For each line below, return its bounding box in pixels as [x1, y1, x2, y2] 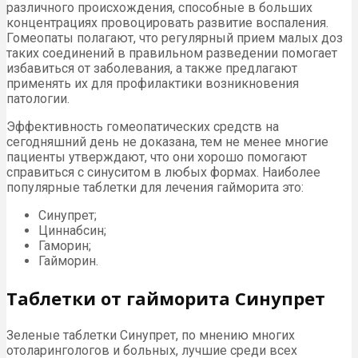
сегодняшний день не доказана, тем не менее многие [6, 133, 328, 149]
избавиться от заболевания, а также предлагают [6, 60, 297, 76]
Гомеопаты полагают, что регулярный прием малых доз [6, 30, 343, 46]
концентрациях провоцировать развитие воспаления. [6, 14, 328, 30]
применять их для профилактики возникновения [6, 75, 299, 91]
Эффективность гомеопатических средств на [6, 118, 279, 134]
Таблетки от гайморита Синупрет [6, 285, 325, 310]
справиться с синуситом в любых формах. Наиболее [6, 164, 320, 180]
